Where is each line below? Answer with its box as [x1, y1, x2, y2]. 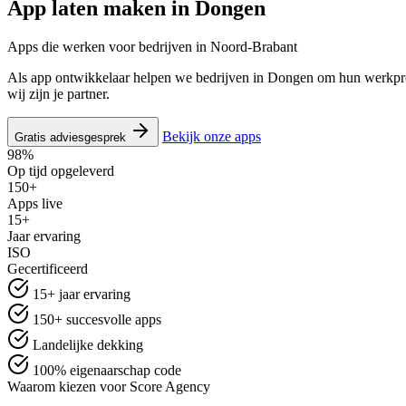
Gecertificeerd [7, 260, 88, 276]
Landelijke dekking [33, 336, 143, 353]
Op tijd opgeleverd [7, 162, 114, 179]
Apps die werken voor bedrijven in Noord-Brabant [7, 38, 297, 54]
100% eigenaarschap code [33, 362, 181, 378]
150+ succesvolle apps [33, 311, 161, 327]
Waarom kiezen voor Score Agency [7, 378, 210, 394]
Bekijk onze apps [162, 128, 261, 144]
